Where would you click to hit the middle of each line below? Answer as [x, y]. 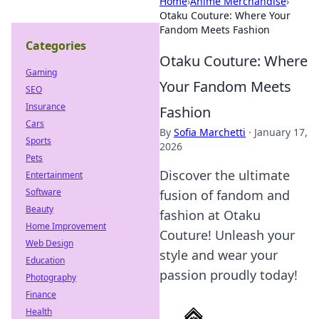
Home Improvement [66, 226]
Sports [38, 141]
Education [45, 260]
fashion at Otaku [210, 215]
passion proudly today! [229, 275]
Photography [51, 277]
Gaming [41, 72]
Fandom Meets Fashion [215, 30]
